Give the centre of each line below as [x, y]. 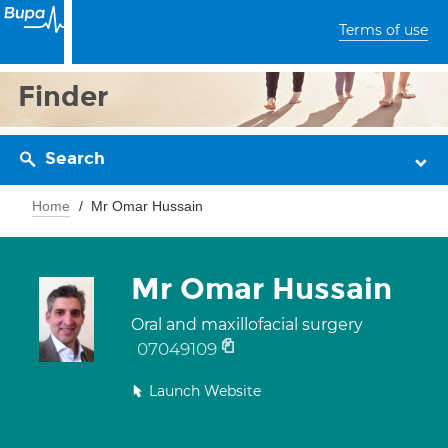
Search [75, 158]
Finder [63, 96]
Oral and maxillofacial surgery [247, 324]
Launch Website [205, 391]
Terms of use [383, 30]
